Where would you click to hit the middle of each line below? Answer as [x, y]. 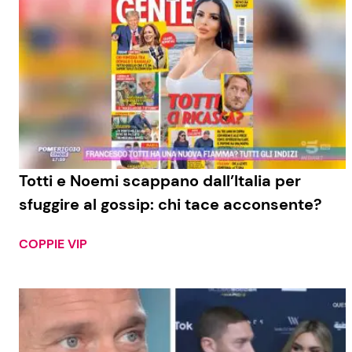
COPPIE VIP [53, 244]
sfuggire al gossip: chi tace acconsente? [170, 205]
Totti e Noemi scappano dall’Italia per [160, 181]
